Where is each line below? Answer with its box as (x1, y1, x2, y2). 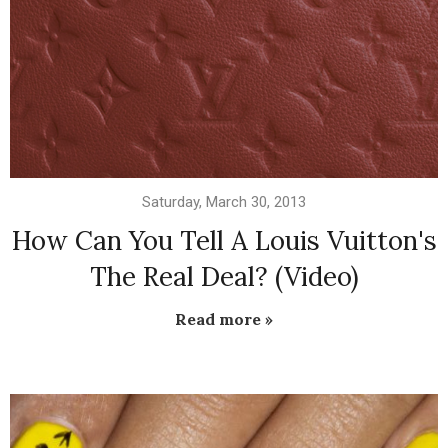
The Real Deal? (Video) (89, 260, 359, 294)
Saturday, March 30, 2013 (142, 193, 306, 212)
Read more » (175, 309, 273, 330)
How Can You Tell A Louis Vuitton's (11, 224, 437, 258)
